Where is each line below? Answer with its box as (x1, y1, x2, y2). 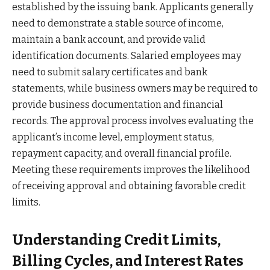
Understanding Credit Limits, (12, 231, 221, 249)
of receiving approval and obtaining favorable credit (12, 180, 246, 192)
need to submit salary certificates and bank (12, 66, 207, 78)
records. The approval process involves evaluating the (12, 115, 254, 127)
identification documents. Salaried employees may (12, 49, 241, 61)
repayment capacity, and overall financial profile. (12, 147, 231, 159)
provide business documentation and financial (12, 98, 223, 110)
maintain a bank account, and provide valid (12, 33, 206, 45)
